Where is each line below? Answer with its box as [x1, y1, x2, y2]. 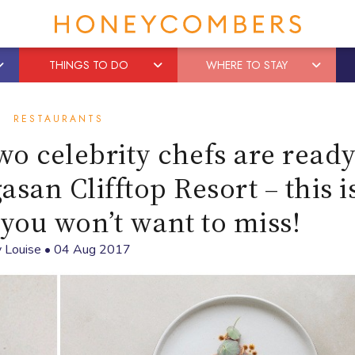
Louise [5, 241, 41, 258]
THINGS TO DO [48, 57, 128, 73]
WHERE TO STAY [206, 57, 288, 73]
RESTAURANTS [13, 112, 104, 126]
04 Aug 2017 [54, 241, 131, 258]
